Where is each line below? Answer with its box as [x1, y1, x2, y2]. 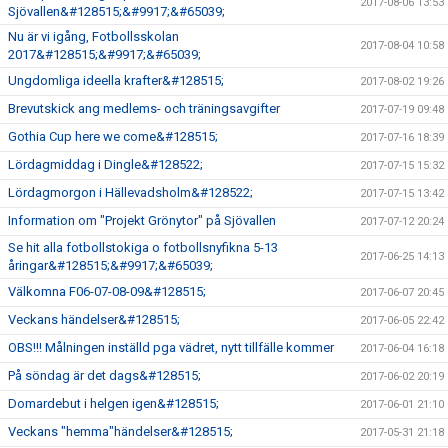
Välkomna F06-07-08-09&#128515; [8, 283, 206, 299]
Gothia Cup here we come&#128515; [8, 128, 218, 144]
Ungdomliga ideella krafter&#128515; [8, 72, 224, 88]
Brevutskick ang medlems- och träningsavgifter [8, 100, 280, 116]
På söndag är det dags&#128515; [8, 367, 201, 383]
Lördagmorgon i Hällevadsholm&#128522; [8, 184, 253, 200]
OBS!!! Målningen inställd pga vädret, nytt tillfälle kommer [8, 339, 334, 355]
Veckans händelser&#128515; [8, 311, 180, 327]
